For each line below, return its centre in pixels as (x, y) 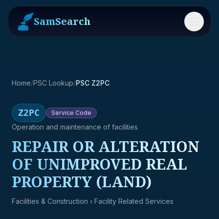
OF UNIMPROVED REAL (99, 164)
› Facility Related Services (131, 201)
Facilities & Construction (50, 201)
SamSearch (62, 21)
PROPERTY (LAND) (82, 182)
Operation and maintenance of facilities (75, 127)
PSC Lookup (53, 83)
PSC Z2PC (93, 83)
